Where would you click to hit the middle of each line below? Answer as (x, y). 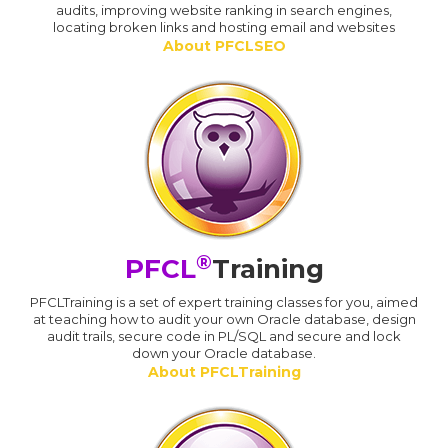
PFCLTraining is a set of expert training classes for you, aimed (224, 302)
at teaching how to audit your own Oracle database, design (224, 319)
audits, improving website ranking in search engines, (224, 10)
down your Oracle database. (224, 353)
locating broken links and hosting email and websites (224, 27)
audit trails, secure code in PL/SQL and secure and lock (224, 336)
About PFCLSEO (224, 46)
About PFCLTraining (224, 372)
